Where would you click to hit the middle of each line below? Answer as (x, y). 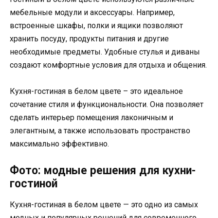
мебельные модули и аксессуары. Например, (92, 13)
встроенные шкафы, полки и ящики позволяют (96, 26)
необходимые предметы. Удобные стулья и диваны (105, 52)
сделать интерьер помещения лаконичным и (91, 118)
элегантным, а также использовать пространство (100, 131)
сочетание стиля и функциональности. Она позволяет (107, 105)
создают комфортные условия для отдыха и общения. (108, 65)
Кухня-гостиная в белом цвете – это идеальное (96, 91)
